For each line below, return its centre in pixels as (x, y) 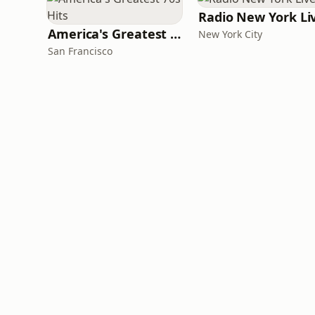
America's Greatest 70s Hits (176, 34)
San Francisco (80, 51)
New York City (230, 34)
